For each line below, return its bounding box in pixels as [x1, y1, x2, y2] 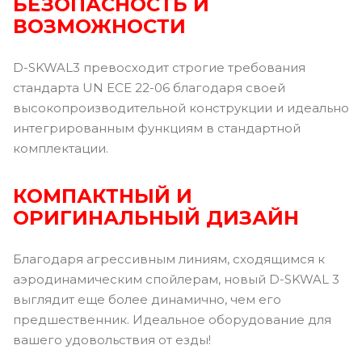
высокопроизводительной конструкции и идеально [13, 99, 349, 116]
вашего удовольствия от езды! [13, 331, 211, 347]
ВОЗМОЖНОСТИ [13, 14, 186, 38]
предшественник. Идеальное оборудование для [13, 311, 331, 327]
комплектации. [13, 140, 108, 156]
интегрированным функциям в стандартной [13, 120, 301, 136]
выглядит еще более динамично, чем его [13, 291, 281, 307]
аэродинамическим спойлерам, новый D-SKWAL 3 [13, 271, 339, 287]
